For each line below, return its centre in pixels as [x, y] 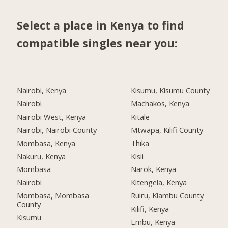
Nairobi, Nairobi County [57, 130]
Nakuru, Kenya [41, 156]
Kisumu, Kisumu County [170, 90]
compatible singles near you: [97, 43]
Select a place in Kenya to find [101, 25]
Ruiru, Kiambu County [167, 196]
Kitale [140, 116]
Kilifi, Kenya [150, 209]
